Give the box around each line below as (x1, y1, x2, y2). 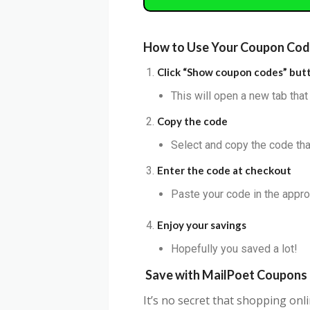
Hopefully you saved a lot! (171, 242, 298, 256)
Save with (143, 267, 202, 283)
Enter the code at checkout (157, 164, 291, 177)
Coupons (257, 267, 307, 283)
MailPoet (202, 267, 257, 283)
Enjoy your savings (157, 219, 246, 232)
